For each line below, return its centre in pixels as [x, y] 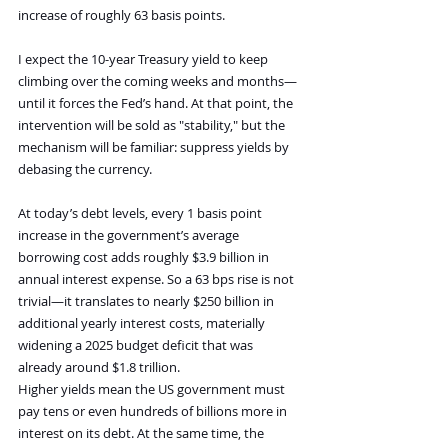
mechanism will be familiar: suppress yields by [155, 147]
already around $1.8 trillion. [99, 367]
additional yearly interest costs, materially [143, 323]
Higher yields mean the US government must [153, 389]
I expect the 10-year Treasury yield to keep [144, 59]
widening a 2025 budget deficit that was [137, 345]
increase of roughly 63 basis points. [123, 15]
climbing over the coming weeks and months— [157, 81]
